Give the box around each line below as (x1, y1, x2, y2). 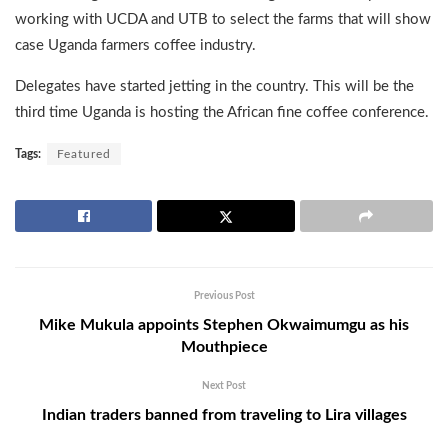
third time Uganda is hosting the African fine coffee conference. (15, 104, 429, 120)
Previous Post (193, 290, 255, 301)
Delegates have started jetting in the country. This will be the (15, 78, 414, 94)
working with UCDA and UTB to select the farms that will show (15, 11, 431, 27)
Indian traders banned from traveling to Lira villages (41, 406, 407, 423)
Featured (57, 147, 111, 160)
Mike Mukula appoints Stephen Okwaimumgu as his (39, 316, 409, 333)
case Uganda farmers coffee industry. (15, 37, 256, 53)
